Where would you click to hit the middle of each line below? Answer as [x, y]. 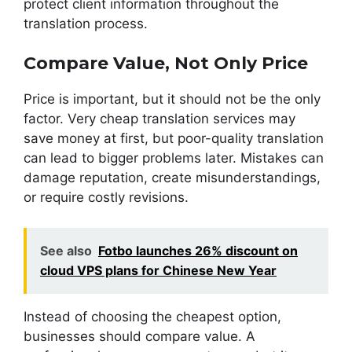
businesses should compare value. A [139, 336]
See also [66, 250]
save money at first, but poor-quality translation [174, 139]
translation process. [86, 23]
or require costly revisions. [106, 198]
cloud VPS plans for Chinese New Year [158, 270]
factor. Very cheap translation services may [159, 119]
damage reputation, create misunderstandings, [172, 178]
